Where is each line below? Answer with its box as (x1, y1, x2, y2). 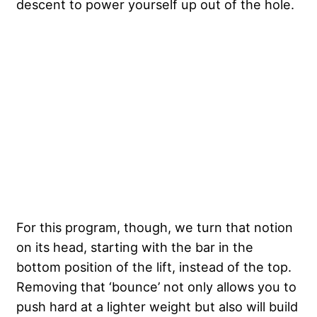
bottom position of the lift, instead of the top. (16, 258, 292, 275)
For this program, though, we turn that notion (16, 219, 293, 235)
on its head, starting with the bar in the (16, 238, 253, 255)
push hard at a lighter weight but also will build (16, 298, 298, 314)
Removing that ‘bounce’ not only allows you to (16, 278, 296, 294)
